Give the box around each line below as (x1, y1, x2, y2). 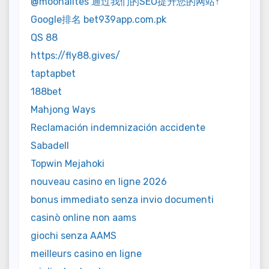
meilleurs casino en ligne (31, 247, 142, 259)
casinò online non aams (31, 211, 136, 223)
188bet (31, 85, 62, 97)
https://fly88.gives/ (31, 49, 120, 61)
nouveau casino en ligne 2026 (31, 175, 167, 187)
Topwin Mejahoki (31, 157, 104, 169)
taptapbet (31, 67, 76, 79)
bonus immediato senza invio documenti (31, 193, 214, 205)
